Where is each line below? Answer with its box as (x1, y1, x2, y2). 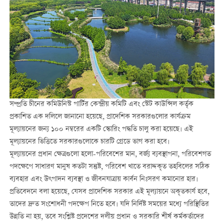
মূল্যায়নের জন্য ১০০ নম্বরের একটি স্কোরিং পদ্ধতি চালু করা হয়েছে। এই (9, 123, 193, 135)
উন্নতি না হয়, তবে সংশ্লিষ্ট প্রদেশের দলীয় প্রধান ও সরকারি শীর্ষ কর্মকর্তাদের (9, 211, 204, 222)
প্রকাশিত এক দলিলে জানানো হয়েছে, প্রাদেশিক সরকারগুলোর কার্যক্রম (9, 111, 190, 122)
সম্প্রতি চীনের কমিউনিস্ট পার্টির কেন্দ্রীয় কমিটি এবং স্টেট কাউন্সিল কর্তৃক (9, 98, 193, 110)
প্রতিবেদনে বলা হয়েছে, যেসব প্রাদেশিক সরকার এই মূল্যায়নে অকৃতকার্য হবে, (9, 186, 209, 197)
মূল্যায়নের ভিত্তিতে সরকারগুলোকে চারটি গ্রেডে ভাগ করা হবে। (9, 136, 169, 147)
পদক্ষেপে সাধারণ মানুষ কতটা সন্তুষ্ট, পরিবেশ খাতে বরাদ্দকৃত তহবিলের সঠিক (9, 161, 209, 172)
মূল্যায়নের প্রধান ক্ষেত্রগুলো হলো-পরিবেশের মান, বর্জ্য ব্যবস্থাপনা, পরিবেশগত (9, 148, 211, 160)
